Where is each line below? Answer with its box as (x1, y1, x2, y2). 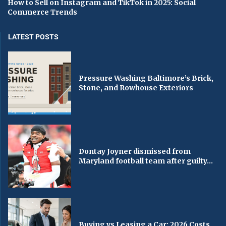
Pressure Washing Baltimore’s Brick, (79, 73, 214, 83)
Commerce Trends (8, 8, 77, 17)
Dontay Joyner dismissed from (79, 146, 191, 156)
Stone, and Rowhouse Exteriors (79, 83, 194, 92)
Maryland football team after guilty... (79, 156, 213, 165)
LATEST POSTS (8, 33, 59, 41)
